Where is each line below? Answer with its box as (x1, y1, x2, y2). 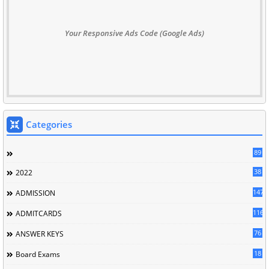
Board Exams (16, 249, 60, 259)
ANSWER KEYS (16, 228, 64, 239)
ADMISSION (16, 187, 55, 198)
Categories (26, 118, 72, 130)
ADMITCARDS (16, 208, 62, 219)
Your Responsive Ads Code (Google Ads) (65, 27, 204, 38)
